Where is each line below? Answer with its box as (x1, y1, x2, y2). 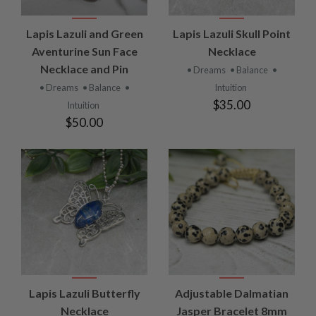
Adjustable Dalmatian (175, 286, 288, 300)
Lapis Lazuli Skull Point (173, 26, 291, 40)
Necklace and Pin (40, 61, 128, 75)
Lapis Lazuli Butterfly (28, 286, 140, 300)
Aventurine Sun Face (31, 44, 138, 58)
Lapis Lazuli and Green (25, 26, 143, 40)
